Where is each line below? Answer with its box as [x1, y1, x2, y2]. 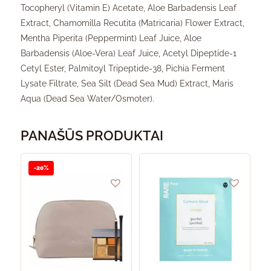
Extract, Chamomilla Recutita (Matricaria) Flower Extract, [21, 18, 244, 28]
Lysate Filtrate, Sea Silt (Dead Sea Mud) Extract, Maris [21, 78, 233, 88]
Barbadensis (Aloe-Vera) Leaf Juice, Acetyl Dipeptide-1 [21, 48, 237, 58]
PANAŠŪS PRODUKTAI [21, 127, 163, 143]
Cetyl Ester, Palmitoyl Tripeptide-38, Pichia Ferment [21, 63, 225, 73]
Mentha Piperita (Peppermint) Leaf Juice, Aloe [21, 33, 201, 43]
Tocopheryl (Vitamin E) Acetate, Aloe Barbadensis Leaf [21, 2, 237, 13]
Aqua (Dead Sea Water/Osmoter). [21, 93, 154, 103]
